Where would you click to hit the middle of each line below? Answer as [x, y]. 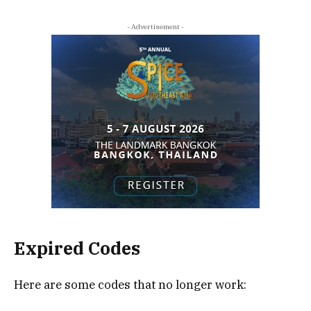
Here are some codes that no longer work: [130, 284]
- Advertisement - [155, 26]
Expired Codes [77, 248]
